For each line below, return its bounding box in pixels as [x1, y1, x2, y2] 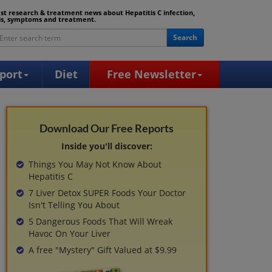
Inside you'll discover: [61, 140, 152, 152]
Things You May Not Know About [29, 158, 162, 170]
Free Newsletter [107, 67, 196, 81]
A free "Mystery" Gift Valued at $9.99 [29, 244, 177, 256]
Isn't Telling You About [29, 199, 120, 211]
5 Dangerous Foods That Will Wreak [29, 216, 173, 227]
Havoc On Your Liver [29, 228, 111, 239]
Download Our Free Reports [39, 121, 174, 135]
